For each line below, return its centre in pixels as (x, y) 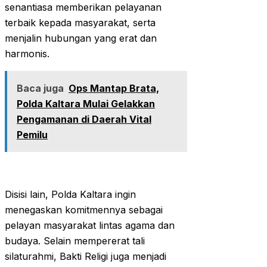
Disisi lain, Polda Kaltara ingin (70, 195)
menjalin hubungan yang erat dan (81, 38)
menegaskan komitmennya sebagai (84, 210)
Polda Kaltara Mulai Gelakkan (86, 104)
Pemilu (32, 135)
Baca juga (40, 89)
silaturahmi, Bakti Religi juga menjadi (86, 257)
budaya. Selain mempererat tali (75, 241)
